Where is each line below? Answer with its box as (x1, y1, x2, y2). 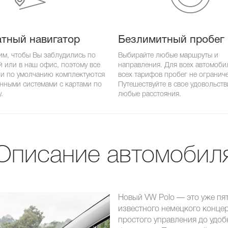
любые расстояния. (118, 91, 181, 98)
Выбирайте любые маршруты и (118, 52, 218, 59)
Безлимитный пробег (118, 35, 224, 45)
